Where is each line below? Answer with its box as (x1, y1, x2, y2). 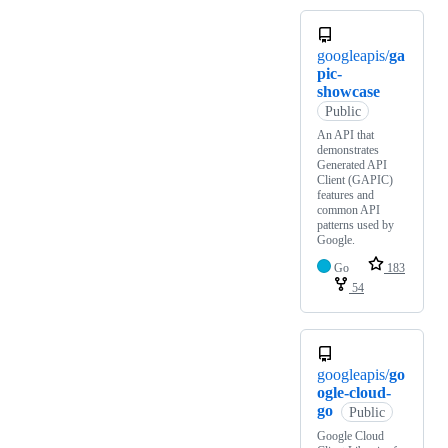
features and (317, 188, 374, 203)
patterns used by (317, 218, 394, 233)
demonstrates (317, 143, 379, 158)
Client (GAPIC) (317, 173, 393, 188)
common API (317, 203, 380, 218)
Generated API (317, 158, 387, 173)
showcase (317, 83, 380, 101)
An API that (317, 128, 374, 143)
